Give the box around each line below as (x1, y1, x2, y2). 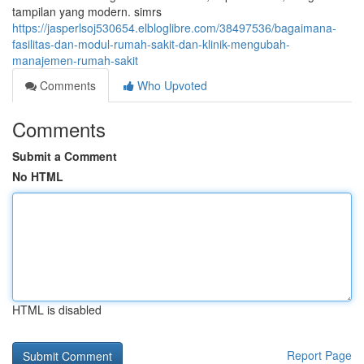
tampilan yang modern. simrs (12, 3, 162, 19)
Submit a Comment (12, 148, 117, 164)
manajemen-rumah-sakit (12, 52, 138, 68)
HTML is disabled (12, 301, 102, 318)
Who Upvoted (134, 77, 207, 93)
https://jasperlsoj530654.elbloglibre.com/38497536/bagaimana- (12, 19, 336, 36)
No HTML (12, 168, 63, 184)
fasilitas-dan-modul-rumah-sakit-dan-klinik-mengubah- (12, 36, 290, 52)
